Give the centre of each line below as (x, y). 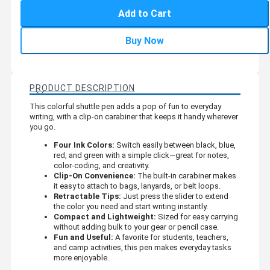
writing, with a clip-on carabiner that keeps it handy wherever (134, 116)
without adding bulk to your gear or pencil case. (136, 227)
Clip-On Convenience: (95, 175)
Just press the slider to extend (175, 196)
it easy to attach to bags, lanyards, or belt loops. (137, 186)
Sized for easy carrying (197, 216)
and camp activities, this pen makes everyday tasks (143, 247)
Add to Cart (145, 13)
